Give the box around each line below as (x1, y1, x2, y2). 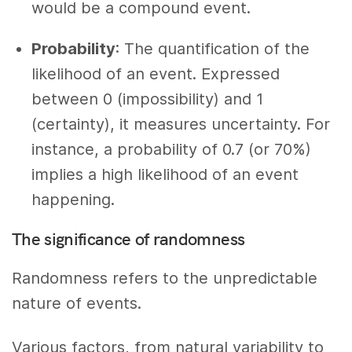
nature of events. (12, 293, 142, 313)
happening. (31, 189, 115, 209)
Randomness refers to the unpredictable (12, 268, 318, 288)
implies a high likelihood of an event (31, 164, 299, 184)
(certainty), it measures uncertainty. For (31, 114, 330, 134)
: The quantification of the (115, 38, 310, 58)
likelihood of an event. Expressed (31, 64, 280, 83)
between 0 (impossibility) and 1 (31, 89, 263, 108)
